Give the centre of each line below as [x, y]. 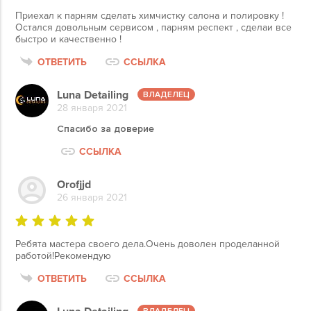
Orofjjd [74, 184]
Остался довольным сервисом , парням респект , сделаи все [153, 27]
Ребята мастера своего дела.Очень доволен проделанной [148, 244]
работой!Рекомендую [63, 256]
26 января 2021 [92, 197]
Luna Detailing [93, 95]
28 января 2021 [92, 108]
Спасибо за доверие [106, 129]
